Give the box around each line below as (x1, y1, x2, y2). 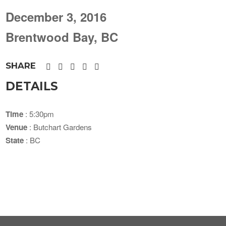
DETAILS (6, 79, 59, 94)
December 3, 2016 (6, 8, 107, 25)
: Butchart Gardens (27, 122, 92, 133)
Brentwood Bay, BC (6, 28, 119, 45)
